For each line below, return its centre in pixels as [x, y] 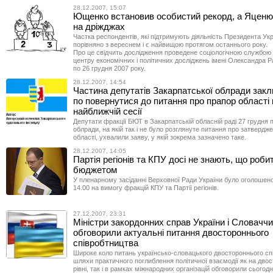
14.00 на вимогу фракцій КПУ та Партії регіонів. [146, 188]
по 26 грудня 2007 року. [109, 69]
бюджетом [95, 170]
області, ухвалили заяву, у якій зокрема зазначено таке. [160, 137]
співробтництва [106, 243]
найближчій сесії [108, 112]
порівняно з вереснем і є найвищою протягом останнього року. [170, 45]
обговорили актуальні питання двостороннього [171, 232]
